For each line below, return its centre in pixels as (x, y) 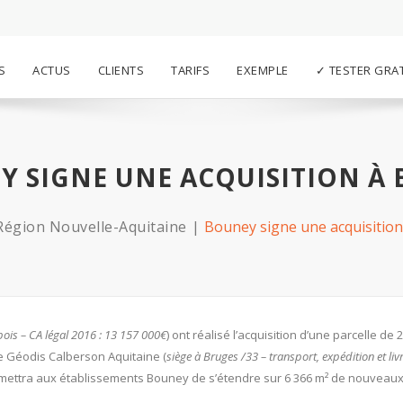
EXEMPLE (263, 70)
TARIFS (190, 70)
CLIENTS (121, 70)
